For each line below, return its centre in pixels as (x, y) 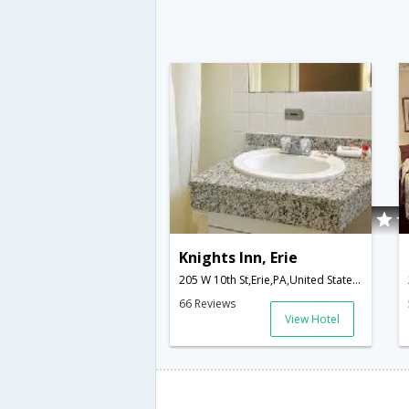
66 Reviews (207, 304)
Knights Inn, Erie (238, 258)
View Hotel (313, 320)
